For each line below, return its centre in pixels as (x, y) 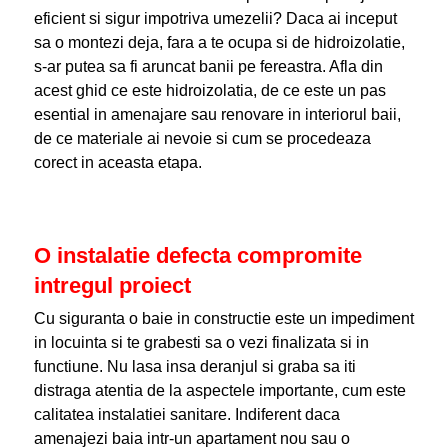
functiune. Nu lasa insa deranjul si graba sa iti (194, 366)
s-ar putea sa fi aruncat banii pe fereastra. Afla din (208, 66)
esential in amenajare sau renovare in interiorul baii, (217, 114)
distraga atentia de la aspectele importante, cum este (219, 390)
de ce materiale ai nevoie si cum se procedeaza (202, 138)
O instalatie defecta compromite (197, 255)
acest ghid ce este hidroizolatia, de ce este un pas (209, 90)
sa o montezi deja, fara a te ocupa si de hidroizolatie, (219, 42)
